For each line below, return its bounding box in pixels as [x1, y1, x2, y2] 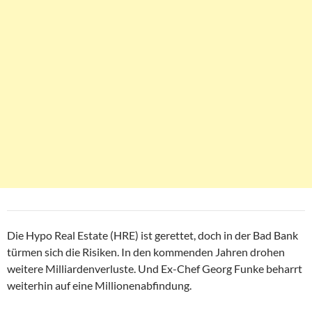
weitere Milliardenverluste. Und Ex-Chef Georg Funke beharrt [7, 262, 302, 276]
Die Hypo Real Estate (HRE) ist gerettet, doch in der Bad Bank [7, 228, 298, 242]
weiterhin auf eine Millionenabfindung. [7, 279, 192, 292]
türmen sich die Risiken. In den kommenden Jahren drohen [7, 245, 285, 259]
